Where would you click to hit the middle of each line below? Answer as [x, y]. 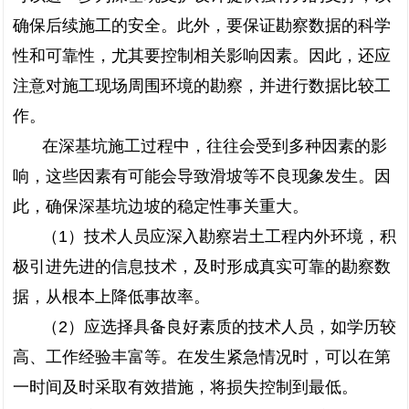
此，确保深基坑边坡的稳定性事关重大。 [161, 206]
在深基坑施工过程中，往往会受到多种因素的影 [215, 146]
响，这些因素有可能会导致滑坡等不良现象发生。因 [202, 176]
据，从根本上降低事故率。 [111, 297]
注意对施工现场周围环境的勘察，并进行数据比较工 [202, 86]
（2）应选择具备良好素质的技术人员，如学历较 [219, 327]
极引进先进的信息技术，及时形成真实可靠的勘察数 [202, 267]
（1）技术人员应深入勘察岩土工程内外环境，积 [219, 236]
